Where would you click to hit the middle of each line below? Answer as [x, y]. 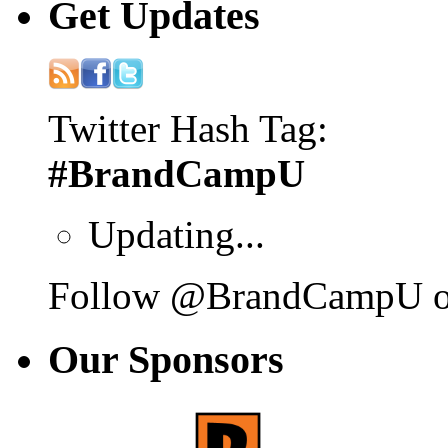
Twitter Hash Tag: [188, 128]
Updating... [176, 234]
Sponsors [206, 360]
